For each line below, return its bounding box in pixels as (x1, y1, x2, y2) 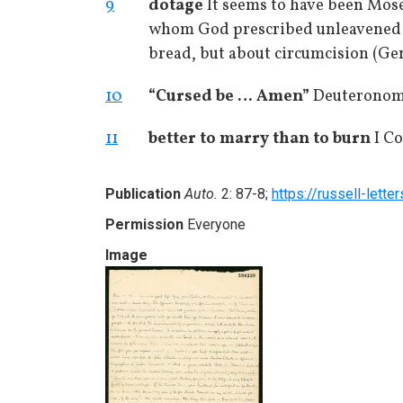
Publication (105, 185, 181, 202)
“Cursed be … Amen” (148, 85, 309, 108)
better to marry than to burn (148, 128, 371, 150)
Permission (105, 216, 184, 233)
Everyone (187, 216, 246, 233)
